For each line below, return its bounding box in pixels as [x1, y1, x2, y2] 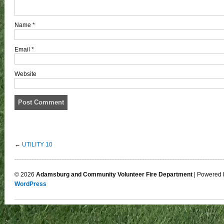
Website [14, 70, 36, 77]
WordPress [14, 180, 46, 188]
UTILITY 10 [22, 140, 52, 148]
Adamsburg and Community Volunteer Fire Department [36, 171, 192, 178]
